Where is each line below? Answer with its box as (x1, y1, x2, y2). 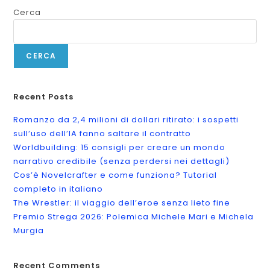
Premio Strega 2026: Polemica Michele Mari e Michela (13, 210, 254, 222)
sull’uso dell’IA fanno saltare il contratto (13, 127, 192, 139)
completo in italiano (13, 183, 104, 195)
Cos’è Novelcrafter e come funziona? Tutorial (13, 169, 218, 181)
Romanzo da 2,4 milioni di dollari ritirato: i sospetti (13, 113, 239, 125)
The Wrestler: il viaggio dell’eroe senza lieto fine (13, 196, 231, 209)
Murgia (13, 224, 45, 236)
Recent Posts (13, 90, 74, 102)
